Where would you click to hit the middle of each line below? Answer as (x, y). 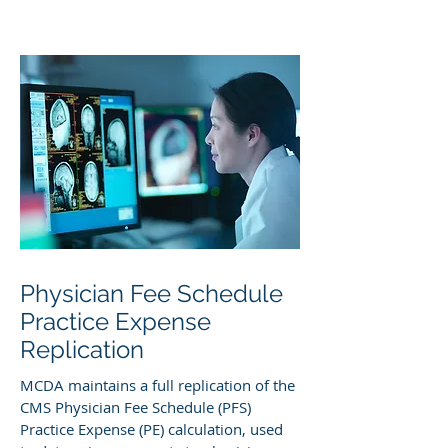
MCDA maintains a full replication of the (157, 385)
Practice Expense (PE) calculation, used (151, 429)
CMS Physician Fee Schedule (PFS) (135, 407)
